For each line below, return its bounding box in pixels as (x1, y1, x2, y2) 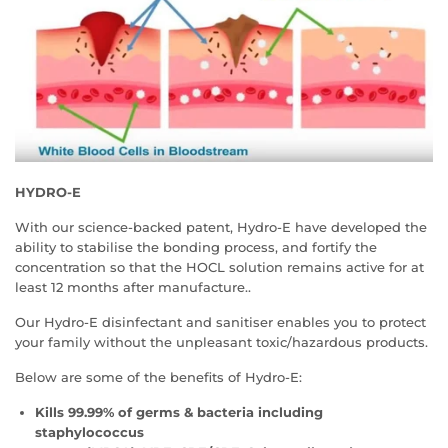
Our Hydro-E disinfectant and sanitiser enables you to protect (15, 313, 426, 330)
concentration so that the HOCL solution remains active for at (15, 258, 424, 275)
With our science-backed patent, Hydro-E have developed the (15, 218, 427, 235)
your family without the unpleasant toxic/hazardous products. (15, 333, 428, 350)
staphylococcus (35, 423, 144, 440)
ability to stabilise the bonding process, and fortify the (15, 238, 377, 255)
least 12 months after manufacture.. (15, 278, 251, 295)
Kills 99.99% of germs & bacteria (35, 403, 258, 420)
